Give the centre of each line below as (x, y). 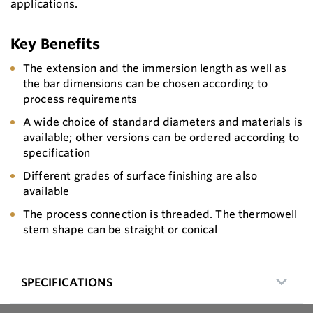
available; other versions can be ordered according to (161, 138)
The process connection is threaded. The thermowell (160, 214)
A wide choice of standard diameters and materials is (163, 122)
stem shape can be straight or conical (121, 230)
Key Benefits (55, 44)
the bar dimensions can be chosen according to (145, 84)
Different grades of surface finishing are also (140, 176)
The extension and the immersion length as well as (155, 68)
